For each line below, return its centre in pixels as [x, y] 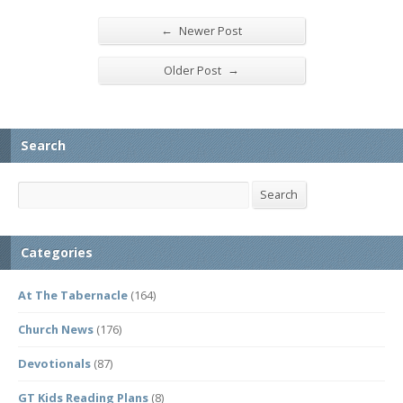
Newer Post [209, 30]
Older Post [194, 70]
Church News [56, 330]
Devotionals [54, 364]
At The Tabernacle [73, 296]
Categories [57, 253]
